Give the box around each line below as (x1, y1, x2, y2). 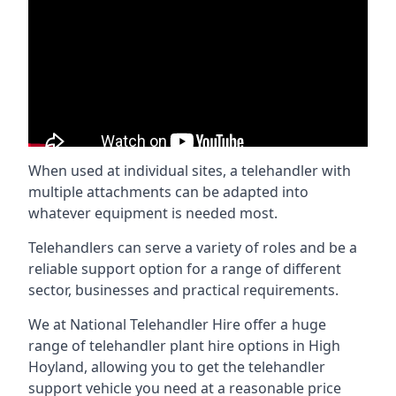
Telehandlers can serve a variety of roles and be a (28, 238, 357, 257)
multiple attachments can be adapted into (28, 182, 308, 202)
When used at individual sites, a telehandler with (28, 161, 351, 180)
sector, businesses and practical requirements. (28, 280, 339, 300)
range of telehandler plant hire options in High (28, 336, 340, 355)
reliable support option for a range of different (28, 259, 341, 278)
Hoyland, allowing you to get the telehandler (28, 357, 325, 377)
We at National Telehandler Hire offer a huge (28, 315, 326, 334)
